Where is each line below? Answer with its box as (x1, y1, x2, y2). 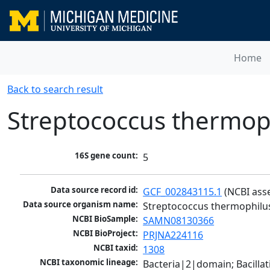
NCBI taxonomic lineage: (40, 257, 139, 268)
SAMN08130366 (143, 214, 215, 228)
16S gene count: (75, 150, 139, 162)
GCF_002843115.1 (143, 185, 222, 199)
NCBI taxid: (93, 242, 139, 254)
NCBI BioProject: (73, 228, 139, 239)
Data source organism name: (23, 199, 139, 210)
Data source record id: (51, 184, 139, 196)
